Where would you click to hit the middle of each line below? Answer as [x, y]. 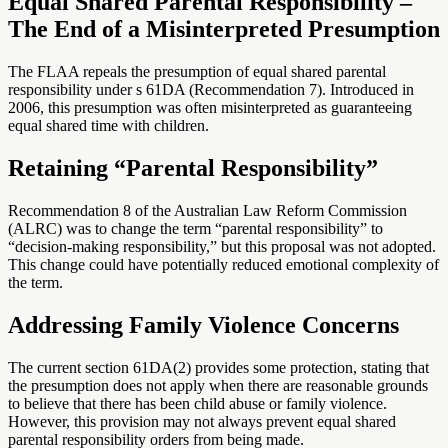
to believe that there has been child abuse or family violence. [197, 403]
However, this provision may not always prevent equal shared [202, 421]
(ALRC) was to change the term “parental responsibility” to [195, 229]
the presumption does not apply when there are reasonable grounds [218, 385]
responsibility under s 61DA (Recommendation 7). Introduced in [211, 90]
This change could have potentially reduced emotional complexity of [223, 265]
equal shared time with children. [108, 126]
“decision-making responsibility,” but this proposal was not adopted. [222, 247]
